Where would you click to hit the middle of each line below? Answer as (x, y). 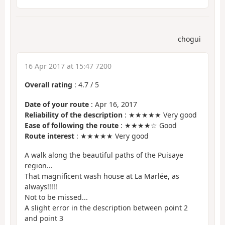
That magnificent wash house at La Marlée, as (102, 176)
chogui (189, 39)
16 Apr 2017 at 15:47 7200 (68, 66)
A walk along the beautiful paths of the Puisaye (104, 155)
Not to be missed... (56, 197)
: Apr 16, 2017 (113, 104)
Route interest (49, 136)
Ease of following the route (72, 125)
